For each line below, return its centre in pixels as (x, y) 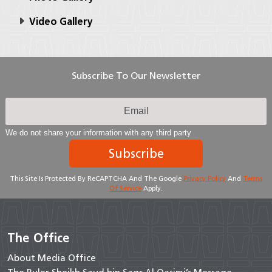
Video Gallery (59, 21)
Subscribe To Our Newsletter (136, 75)
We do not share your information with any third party (98, 132)
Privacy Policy (205, 178)
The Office (39, 238)
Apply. (152, 188)
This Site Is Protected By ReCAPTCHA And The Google (97, 178)
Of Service (125, 188)
